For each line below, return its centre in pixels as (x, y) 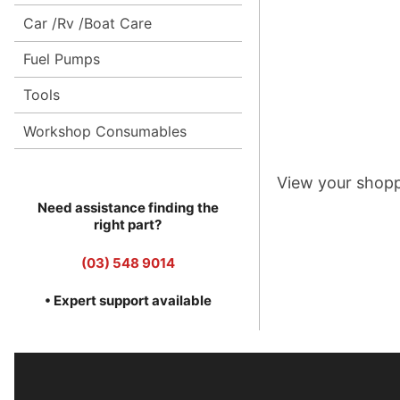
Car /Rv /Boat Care (87, 23)
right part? (128, 225)
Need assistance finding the (128, 208)
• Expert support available (128, 301)
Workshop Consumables (104, 131)
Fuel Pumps (61, 59)
